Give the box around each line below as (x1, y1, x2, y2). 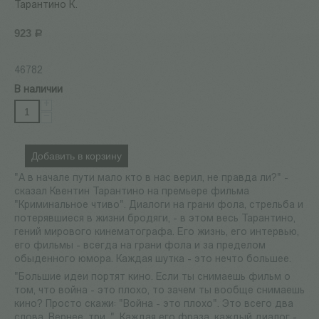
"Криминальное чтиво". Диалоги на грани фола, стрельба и (14, 200, 303, 211)
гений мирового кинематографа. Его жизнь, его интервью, (14, 227, 299, 239)
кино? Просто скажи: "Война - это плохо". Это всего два (14, 299, 293, 310)
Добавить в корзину (31, 150, 122, 162)
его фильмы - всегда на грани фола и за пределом (14, 241, 266, 252)
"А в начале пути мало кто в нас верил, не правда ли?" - (14, 173, 288, 184)
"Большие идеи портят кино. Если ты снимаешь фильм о (14, 272, 291, 283)
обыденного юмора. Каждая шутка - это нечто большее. (14, 254, 291, 266)
